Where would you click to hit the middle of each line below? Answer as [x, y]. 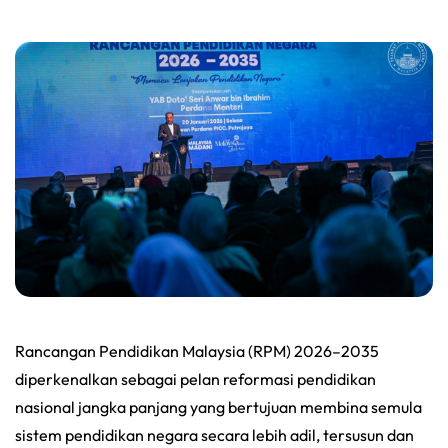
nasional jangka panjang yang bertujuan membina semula [218, 406]
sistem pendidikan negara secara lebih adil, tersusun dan [214, 434]
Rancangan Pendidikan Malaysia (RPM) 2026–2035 [197, 350]
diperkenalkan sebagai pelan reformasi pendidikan [195, 378]
